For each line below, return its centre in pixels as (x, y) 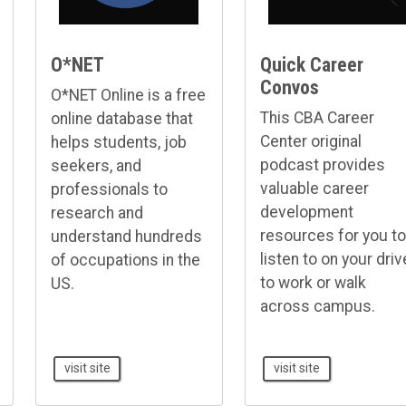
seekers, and (96, 166)
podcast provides (322, 165)
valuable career (314, 189)
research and (97, 213)
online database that (121, 119)
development (306, 213)
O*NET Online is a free (128, 96)
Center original (310, 142)
